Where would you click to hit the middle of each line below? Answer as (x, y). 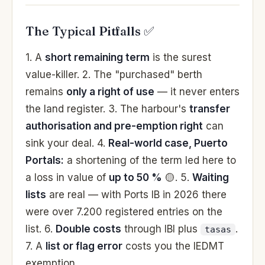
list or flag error (84, 246)
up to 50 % (135, 177)
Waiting (211, 177)
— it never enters (197, 91)
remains (46, 91)
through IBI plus (161, 229)
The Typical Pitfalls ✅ (90, 31)
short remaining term (97, 57)
